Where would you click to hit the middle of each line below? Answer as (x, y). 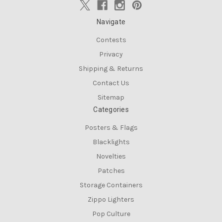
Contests (111, 40)
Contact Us (111, 83)
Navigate (111, 22)
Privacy (111, 55)
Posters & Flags (111, 128)
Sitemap (111, 98)
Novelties (111, 157)
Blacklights (111, 142)
